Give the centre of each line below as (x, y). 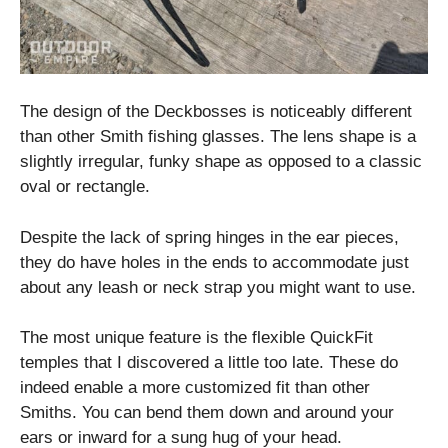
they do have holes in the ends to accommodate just (214, 262)
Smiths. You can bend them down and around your (207, 413)
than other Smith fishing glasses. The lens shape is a (218, 137)
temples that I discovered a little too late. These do (209, 363)
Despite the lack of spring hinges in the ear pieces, (209, 237)
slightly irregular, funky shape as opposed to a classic (221, 162)
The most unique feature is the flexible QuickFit (196, 338)
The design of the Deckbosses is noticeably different (216, 112)
